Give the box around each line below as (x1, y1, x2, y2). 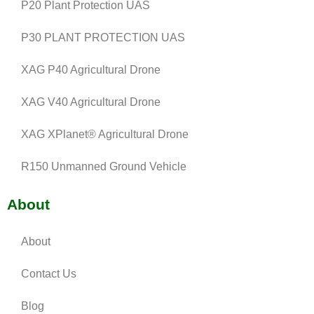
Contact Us (21, 267, 76, 280)
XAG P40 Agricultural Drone (21, 63, 161, 76)
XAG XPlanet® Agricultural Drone (21, 128, 189, 140)
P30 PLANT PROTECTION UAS (21, 31, 185, 43)
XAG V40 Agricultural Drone (21, 95, 161, 108)
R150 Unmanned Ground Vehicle (21, 160, 186, 172)
